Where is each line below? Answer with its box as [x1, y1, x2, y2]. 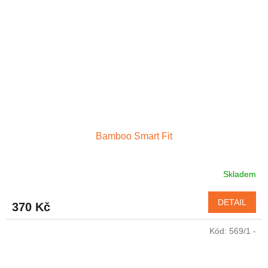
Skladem [223, 169, 256, 179]
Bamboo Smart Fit [96, 131, 172, 142]
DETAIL [218, 197, 246, 208]
